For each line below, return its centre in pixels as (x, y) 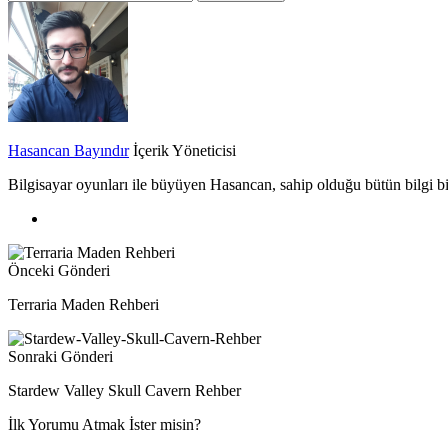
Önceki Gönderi (59, 270)
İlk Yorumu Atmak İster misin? (104, 424)
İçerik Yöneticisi (184, 150)
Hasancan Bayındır (68, 150)
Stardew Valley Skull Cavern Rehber (124, 390)
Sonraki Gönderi (60, 356)
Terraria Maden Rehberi (83, 304)
